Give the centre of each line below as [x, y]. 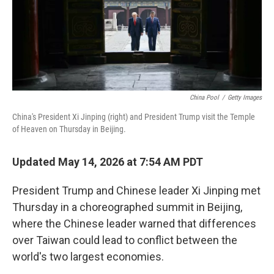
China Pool [204, 98]
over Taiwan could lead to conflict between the [125, 240]
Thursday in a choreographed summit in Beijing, [127, 207]
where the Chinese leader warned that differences [134, 224]
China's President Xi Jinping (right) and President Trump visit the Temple [134, 117]
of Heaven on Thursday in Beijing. [69, 129]
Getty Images [245, 98]
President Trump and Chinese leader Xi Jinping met [136, 191]
